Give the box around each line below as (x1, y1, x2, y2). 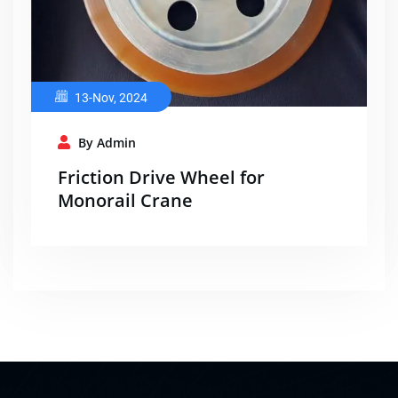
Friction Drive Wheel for (58, 165, 265, 190)
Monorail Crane (58, 188, 193, 213)
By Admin (75, 134, 136, 152)
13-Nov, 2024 (72, 91, 147, 106)
